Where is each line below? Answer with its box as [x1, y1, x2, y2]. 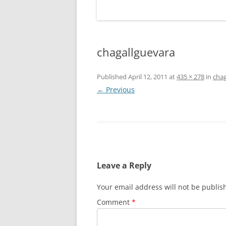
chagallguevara [97, 44, 175, 60]
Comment [97, 197, 132, 207]
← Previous [97, 85, 135, 94]
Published [97, 72, 128, 81]
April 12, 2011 [128, 72, 167, 81]
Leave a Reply [97, 160, 151, 171]
